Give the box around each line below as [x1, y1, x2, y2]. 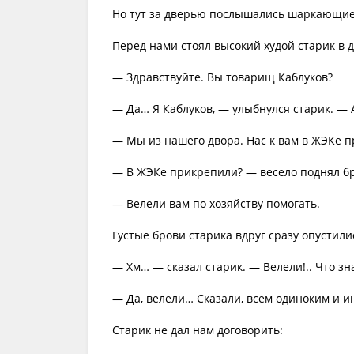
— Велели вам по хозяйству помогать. [112, 196, 320, 211]
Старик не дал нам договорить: [112, 322, 283, 337]
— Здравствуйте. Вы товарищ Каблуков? [112, 70, 333, 85]
